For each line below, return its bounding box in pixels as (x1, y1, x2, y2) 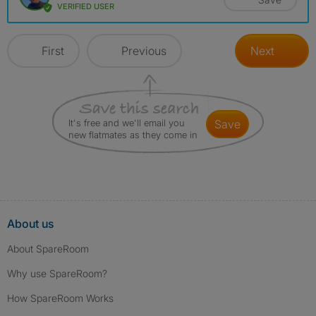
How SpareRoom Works (7, 292, 114, 305)
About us (7, 217, 54, 231)
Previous (121, 44, 166, 59)
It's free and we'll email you (68, 117, 185, 129)
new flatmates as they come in (68, 129, 197, 141)
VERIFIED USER (57, 1, 114, 12)
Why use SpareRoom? (7, 267, 107, 280)
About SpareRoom (7, 243, 89, 255)
